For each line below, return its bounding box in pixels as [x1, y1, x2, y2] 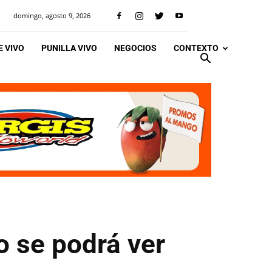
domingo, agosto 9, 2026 [13, 11, 90, 20]
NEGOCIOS [114, 43, 157, 53]
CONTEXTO [174, 43, 219, 53]
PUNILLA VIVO [41, 43, 97, 53]
